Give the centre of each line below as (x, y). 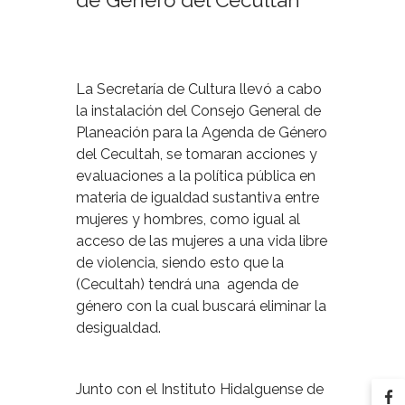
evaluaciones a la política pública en (196, 176)
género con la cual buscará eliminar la (201, 306)
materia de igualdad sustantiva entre (198, 198)
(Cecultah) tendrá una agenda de (187, 285)
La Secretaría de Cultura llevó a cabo (199, 89)
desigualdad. (118, 328)
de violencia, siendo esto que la (180, 263)
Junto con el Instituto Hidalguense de (200, 390)
